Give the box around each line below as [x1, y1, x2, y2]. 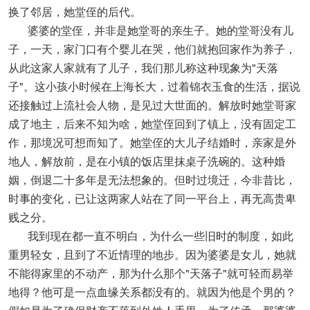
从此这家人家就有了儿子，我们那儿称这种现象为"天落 [8, 60, 278, 75]
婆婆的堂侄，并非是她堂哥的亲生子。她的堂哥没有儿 [8, 22, 293, 38]
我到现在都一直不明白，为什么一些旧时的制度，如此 [8, 228, 293, 244]
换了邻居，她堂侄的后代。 [8, 3, 141, 19]
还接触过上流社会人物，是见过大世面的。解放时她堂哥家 [8, 97, 296, 113]
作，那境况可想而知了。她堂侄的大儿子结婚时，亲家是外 [8, 134, 296, 150]
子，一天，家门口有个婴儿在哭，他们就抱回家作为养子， [8, 41, 296, 57]
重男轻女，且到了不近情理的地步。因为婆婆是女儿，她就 [8, 246, 296, 262]
